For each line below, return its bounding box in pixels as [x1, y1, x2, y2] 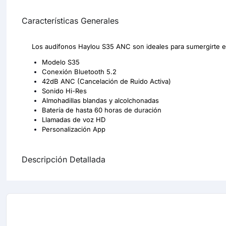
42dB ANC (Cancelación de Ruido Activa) [42, 77, 171, 85]
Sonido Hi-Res [42, 87, 87, 95]
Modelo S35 [42, 58, 80, 66]
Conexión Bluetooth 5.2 [42, 68, 117, 76]
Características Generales [22, 16, 119, 26]
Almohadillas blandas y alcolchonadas [42, 96, 159, 104]
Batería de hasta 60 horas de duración [42, 106, 161, 114]
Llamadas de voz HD [42, 116, 105, 124]
